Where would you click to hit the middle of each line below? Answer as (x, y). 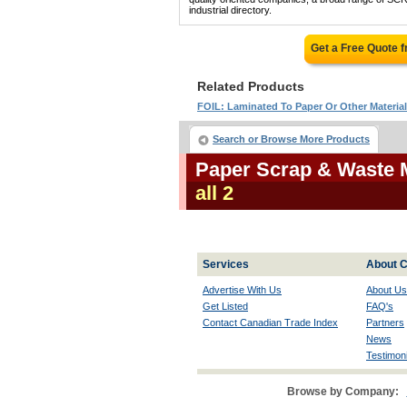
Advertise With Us (242, 290)
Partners (385, 323)
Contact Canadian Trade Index (270, 323)
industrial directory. (230, 10)
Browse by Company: (342, 392)
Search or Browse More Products (291, 139)
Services (226, 264)
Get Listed (225, 306)
